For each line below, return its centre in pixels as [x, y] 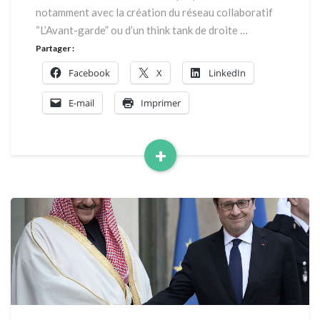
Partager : [55, 48]
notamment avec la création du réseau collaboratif [154, 12]
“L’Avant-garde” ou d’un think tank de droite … [142, 30]
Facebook [89, 73]
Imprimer [161, 103]
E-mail [81, 103]
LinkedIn [227, 73]
